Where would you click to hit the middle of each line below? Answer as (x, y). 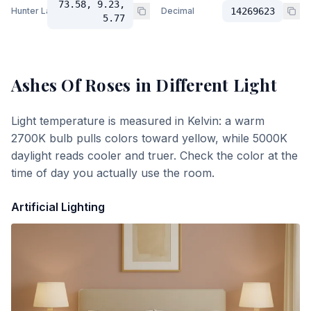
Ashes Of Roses (71, 85)
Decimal (178, 11)
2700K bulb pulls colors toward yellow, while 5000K (149, 138)
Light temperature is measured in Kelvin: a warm (138, 121)
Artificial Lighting (58, 207)
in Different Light (204, 85)
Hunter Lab (34, 11)
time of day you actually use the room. (113, 173)
